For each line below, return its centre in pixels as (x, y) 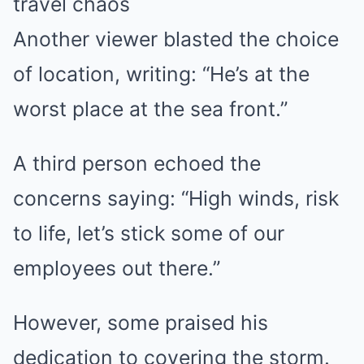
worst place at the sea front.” (150, 109)
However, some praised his (141, 323)
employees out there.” (117, 269)
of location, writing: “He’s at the (161, 74)
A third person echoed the (137, 164)
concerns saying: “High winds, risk (176, 199)
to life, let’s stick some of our (149, 234)
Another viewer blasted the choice (176, 39)
